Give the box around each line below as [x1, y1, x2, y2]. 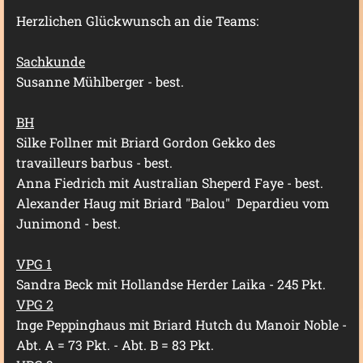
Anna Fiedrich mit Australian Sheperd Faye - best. [16, 174, 323, 191]
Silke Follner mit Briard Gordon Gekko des [16, 134, 275, 151]
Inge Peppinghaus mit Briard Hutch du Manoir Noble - [16, 316, 347, 333]
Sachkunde [16, 53, 85, 70]
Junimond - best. [16, 215, 121, 232]
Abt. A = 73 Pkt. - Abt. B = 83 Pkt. [16, 336, 214, 353]
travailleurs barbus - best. [16, 154, 173, 171]
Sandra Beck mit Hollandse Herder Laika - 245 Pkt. [16, 275, 326, 293]
